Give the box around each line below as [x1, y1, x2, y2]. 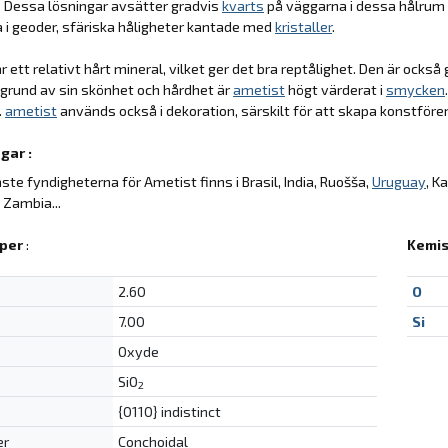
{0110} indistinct [117, 402, 221, 420]
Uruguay [372, 172, 426, 190]
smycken [386, 80, 445, 98]
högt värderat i [285, 80, 386, 98]
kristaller [275, 17, 332, 35]
